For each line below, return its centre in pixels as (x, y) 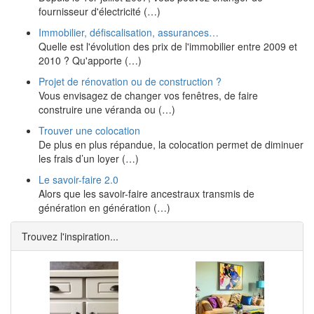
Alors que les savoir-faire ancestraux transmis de (146, 193)
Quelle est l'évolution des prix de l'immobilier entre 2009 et (168, 46)
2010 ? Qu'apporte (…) (90, 60)
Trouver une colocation (89, 130)
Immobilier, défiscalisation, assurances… (129, 32)
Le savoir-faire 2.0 (78, 179)
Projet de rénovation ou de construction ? (130, 81)
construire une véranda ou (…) (107, 109)
